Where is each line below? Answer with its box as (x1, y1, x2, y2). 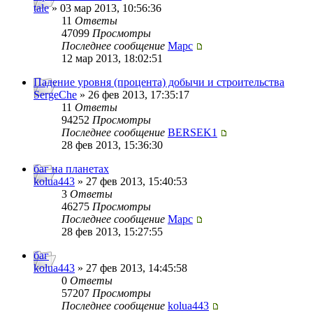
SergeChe (34, 89, 77, 101)
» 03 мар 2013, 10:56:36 (49, 2, 161, 15)
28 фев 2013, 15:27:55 (61, 226, 163, 238)
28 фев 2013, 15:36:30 (61, 139, 163, 152)
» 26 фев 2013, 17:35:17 (77, 89, 189, 101)
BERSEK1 (168, 126, 217, 139)
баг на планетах (34, 163, 109, 175)
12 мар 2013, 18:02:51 (61, 52, 163, 65)
